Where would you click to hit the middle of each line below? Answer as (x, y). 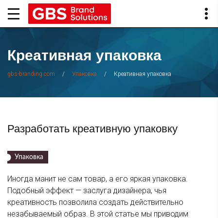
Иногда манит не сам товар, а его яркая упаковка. (98, 179)
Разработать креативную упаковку (92, 129)
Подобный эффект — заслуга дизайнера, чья (87, 191)
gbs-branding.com (31, 74)
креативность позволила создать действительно (95, 202)
